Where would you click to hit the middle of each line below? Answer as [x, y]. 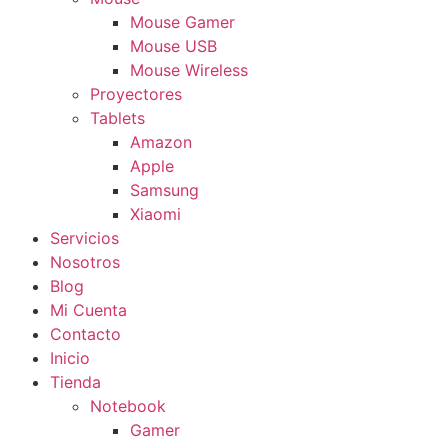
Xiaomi [155, 214]
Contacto [85, 334]
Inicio [70, 358]
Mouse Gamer [182, 22]
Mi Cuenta [88, 310]
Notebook [128, 406]
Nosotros [85, 262]
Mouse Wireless [189, 70]
